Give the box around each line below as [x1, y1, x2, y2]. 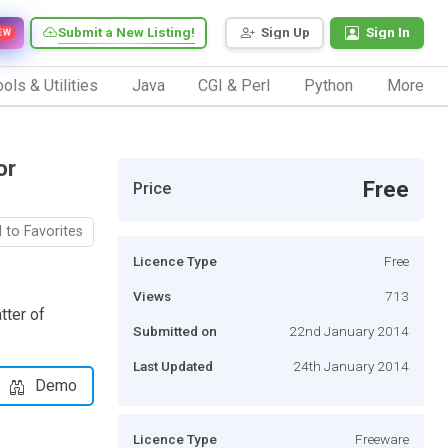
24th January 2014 [293, 357, 409, 374]
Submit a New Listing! [58, 24, 195, 41]
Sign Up [261, 24, 310, 41]
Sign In [366, 24, 410, 41]
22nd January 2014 [289, 322, 409, 339]
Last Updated [133, 357, 213, 374]
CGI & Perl [198, 75, 271, 95]
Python [304, 75, 354, 95]
